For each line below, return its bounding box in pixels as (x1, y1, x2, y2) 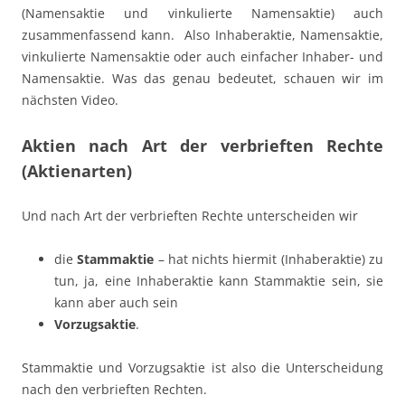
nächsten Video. (22, 91, 118, 109)
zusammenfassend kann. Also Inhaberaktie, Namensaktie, (22, 26, 383, 44)
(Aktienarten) (22, 160, 132, 183)
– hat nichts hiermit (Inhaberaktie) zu (154, 250, 384, 268)
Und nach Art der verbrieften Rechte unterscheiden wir (22, 207, 358, 225)
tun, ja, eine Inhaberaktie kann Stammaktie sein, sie (54, 272, 383, 290)
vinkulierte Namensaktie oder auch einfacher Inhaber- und (22, 48, 383, 66)
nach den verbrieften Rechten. (22, 381, 207, 399)
